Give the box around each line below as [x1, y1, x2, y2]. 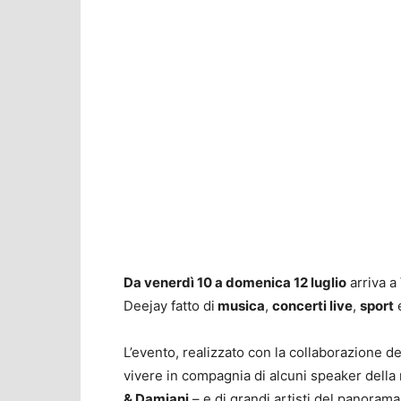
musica [215, 297, 265, 315]
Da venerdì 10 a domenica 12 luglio [124, 274, 346, 292]
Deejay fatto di [124, 297, 215, 315]
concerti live [272, 297, 353, 315]
